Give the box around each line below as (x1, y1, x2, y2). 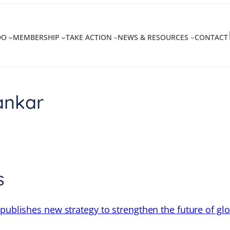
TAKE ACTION (65, 32, 112, 43)
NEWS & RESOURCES (118, 32, 189, 43)
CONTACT (195, 32, 228, 43)
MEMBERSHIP (12, 32, 60, 43)
